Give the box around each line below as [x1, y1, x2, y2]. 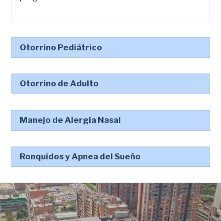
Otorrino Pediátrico [20, 42, 103, 52]
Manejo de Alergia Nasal [20, 115, 121, 125]
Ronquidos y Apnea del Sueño [20, 151, 141, 161]
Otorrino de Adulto [20, 78, 99, 89]
